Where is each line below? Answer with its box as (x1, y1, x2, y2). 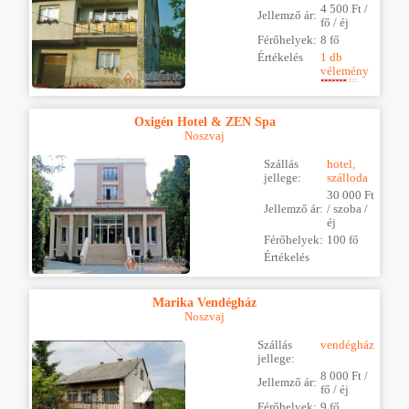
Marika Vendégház (152, 295, 257, 310)
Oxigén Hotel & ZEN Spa (133, 113, 276, 129)
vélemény (320, 64, 369, 78)
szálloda (327, 172, 368, 185)
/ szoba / (327, 203, 368, 216)
